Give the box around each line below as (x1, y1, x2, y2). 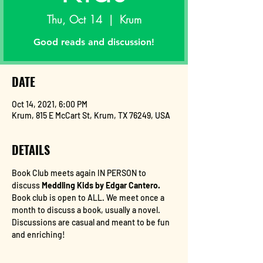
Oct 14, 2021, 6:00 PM (12, 99, 87, 109)
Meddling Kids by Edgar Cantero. (40, 180, 162, 190)
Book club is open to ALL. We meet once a (12, 193, 166, 203)
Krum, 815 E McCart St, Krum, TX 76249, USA (12, 110, 170, 120)
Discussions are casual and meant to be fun (12, 217, 171, 227)
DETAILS (12, 141, 50, 159)
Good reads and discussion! (33, 36, 154, 48)
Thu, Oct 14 (46, 12, 102, 26)
